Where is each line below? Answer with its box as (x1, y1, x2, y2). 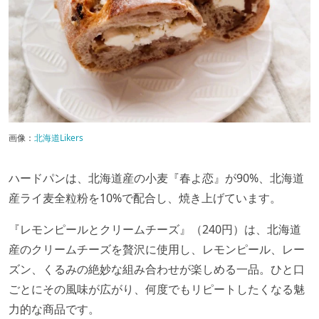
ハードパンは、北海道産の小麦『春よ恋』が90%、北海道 (9, 169, 304, 186)
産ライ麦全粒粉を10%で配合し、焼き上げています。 (9, 189, 281, 206)
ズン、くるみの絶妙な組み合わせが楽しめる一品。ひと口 (9, 261, 305, 277)
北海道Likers (34, 131, 83, 144)
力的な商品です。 (9, 300, 100, 317)
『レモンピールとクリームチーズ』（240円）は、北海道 (9, 221, 301, 237)
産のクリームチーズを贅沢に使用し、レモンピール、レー (9, 241, 305, 257)
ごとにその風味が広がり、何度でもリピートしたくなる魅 (9, 281, 305, 297)
